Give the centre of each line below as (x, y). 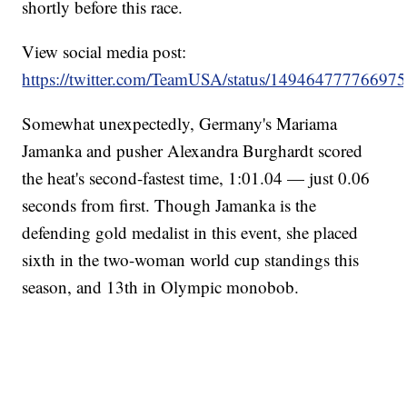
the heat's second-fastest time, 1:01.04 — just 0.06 (196, 178)
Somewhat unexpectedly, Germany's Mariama (180, 124)
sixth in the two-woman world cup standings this (191, 260)
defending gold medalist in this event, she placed (190, 233)
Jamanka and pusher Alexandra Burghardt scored (193, 151)
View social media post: (104, 52)
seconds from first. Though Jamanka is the (169, 205)
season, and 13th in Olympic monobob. (161, 287)
